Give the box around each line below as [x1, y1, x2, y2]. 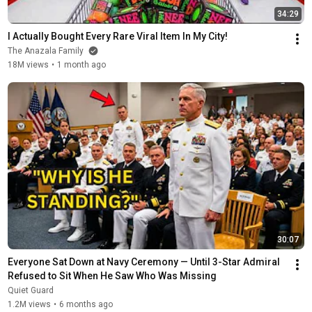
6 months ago [58, 299, 113, 309]
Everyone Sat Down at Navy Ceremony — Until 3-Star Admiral [7, 256, 280, 267]
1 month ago [56, 59, 106, 70]
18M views [7, 59, 49, 70]
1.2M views [7, 299, 51, 309]
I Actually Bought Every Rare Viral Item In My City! [7, 30, 228, 42]
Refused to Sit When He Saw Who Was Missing [7, 270, 217, 281]
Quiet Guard [7, 285, 54, 295]
